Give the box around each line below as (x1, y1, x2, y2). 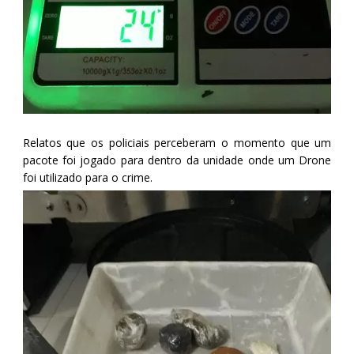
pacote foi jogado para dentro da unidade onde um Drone (22, 152, 332, 168)
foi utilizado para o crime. (22, 169, 153, 185)
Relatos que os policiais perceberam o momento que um (22, 134, 332, 150)
